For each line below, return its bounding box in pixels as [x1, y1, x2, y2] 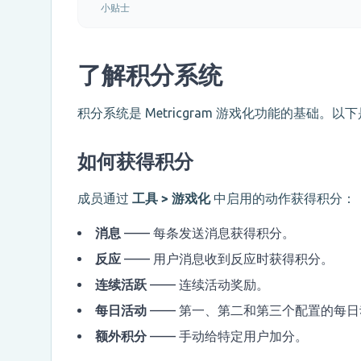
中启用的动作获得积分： [210, 191, 355, 206]
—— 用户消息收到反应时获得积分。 [121, 251, 334, 267]
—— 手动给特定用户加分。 [147, 329, 308, 344]
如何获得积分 [77, 151, 193, 173]
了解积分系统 [77, 61, 222, 89]
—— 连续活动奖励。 [147, 277, 269, 293]
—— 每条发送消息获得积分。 [121, 226, 295, 241]
